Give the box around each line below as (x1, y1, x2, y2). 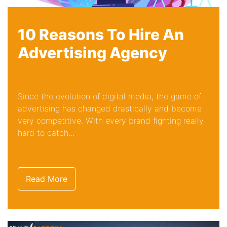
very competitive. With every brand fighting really (18, 115, 204, 126)
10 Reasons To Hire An (18, 25, 184, 44)
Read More (26, 173, 67, 184)
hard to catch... (18, 127, 74, 138)
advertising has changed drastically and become (18, 103, 202, 113)
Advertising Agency (18, 43, 167, 62)
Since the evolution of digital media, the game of (18, 91, 201, 101)
